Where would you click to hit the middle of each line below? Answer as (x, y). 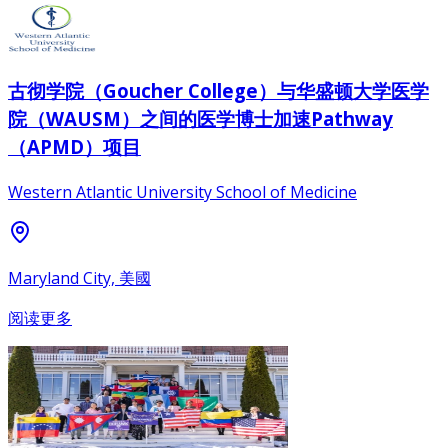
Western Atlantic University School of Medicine (182, 191)
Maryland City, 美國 (79, 277)
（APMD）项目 (74, 147)
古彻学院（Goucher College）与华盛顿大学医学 (218, 91)
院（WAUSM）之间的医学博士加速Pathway (200, 119)
